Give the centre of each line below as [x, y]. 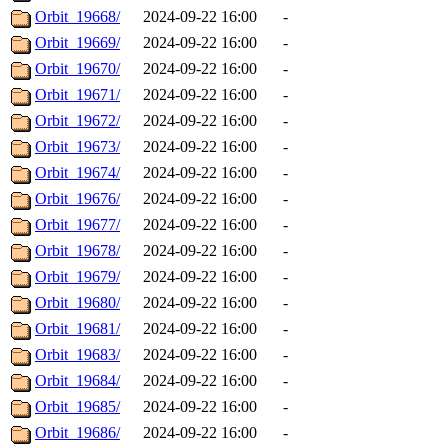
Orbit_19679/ [77, 277]
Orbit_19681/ [77, 329]
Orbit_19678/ [77, 251]
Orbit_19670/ [77, 69]
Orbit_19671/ [77, 95]
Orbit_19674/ [77, 173]
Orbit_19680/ [77, 303]
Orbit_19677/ [77, 225]
